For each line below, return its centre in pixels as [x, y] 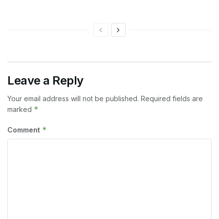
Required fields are [172, 99]
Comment [25, 130]
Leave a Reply [45, 81]
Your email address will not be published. [73, 99]
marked [21, 109]
